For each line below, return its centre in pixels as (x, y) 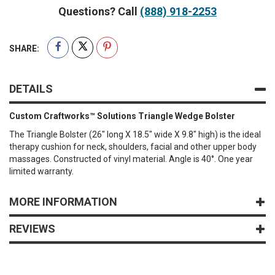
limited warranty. (41, 171)
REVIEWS (32, 228)
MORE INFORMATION (63, 201)
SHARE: (24, 48)
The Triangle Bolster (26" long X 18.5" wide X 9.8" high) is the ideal (135, 134)
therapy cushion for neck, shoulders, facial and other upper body (133, 146)
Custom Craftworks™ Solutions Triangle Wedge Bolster (122, 116)
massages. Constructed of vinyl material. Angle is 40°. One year (131, 159)
